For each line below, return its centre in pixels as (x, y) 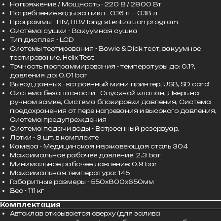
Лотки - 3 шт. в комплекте (54, 137)
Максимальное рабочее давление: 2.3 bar (85, 155)
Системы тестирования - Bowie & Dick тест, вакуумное (105, 48)
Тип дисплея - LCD (42, 39)
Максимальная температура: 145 (70, 173)
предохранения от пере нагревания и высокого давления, (113, 110)
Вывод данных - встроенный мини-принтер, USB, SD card (110, 84)
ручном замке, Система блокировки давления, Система (110, 102)
